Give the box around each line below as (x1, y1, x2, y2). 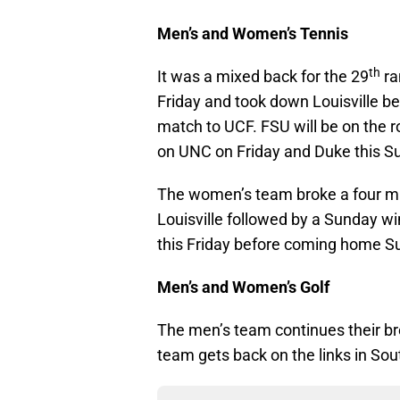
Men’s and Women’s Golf (157, 278, 329, 297)
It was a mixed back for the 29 (157, 67, 369, 87)
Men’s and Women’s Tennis (157, 24, 348, 44)
